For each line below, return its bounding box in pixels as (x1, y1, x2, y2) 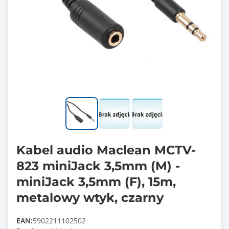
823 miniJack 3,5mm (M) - (16, 158, 180, 173)
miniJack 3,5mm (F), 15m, (16, 174, 176, 189)
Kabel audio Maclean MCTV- (16, 143, 196, 157)
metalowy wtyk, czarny (16, 190, 164, 205)
